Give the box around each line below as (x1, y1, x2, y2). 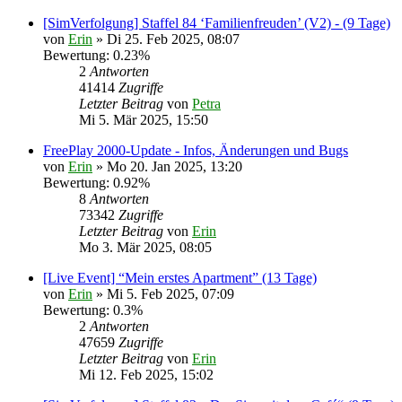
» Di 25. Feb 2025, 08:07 (92, 31, 240, 47)
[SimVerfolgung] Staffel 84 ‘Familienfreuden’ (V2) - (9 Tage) (43, 15, 390, 31)
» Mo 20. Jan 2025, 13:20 (92, 159, 242, 174)
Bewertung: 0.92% (43, 175, 150, 190)
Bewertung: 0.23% (43, 48, 150, 63)
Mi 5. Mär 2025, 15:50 (79, 112, 208, 127)
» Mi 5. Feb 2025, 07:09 (92, 286, 234, 301)
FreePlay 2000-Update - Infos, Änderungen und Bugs (43, 143, 348, 158)
